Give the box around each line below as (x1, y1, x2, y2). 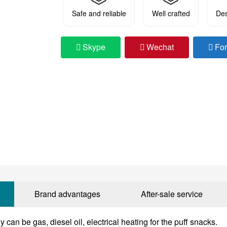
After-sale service (141, 188, 203, 200)
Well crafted (152, 8, 190, 18)
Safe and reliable (71, 8, 126, 18)
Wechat (146, 41, 174, 53)
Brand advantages (34, 188, 100, 200)
